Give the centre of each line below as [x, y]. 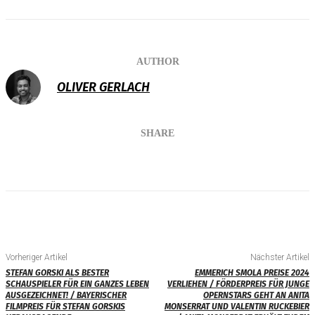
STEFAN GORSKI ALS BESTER [57, 273]
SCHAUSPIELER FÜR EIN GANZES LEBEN [77, 284]
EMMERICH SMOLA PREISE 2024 [252, 273]
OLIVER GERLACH [103, 88]
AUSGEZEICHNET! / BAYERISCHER [66, 296]
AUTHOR [157, 62]
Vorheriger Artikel [37, 258]
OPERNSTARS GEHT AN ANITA [256, 296]
